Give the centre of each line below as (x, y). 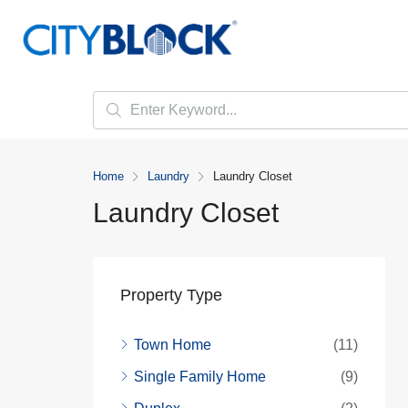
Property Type (171, 295)
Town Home (173, 345)
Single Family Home (200, 377)
